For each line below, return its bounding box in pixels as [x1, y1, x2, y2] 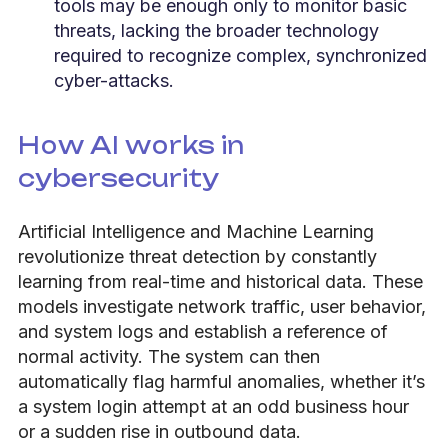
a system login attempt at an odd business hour [18, 395, 409, 417]
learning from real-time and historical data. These [18, 270, 423, 292]
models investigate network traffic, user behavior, [18, 295, 426, 317]
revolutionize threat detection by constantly [18, 245, 377, 267]
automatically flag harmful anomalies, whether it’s [18, 370, 425, 392]
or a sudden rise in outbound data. [18, 420, 301, 442]
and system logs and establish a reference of [18, 320, 388, 342]
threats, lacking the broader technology [54, 19, 379, 41]
